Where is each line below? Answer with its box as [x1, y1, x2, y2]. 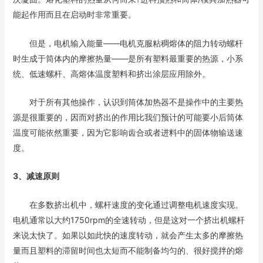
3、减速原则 [12, 171, 59, 181]
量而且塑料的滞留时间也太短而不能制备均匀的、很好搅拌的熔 [12, 245, 243, 255]
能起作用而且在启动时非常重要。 [12, 9, 136, 20]
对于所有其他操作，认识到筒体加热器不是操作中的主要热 [12, 96, 243, 107]
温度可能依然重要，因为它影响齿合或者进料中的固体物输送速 [12, 127, 243, 137]
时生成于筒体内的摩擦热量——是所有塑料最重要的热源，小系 [12, 53, 243, 63]
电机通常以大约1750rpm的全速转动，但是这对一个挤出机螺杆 [12, 214, 245, 225]
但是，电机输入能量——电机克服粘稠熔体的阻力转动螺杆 [12, 38, 243, 48]
